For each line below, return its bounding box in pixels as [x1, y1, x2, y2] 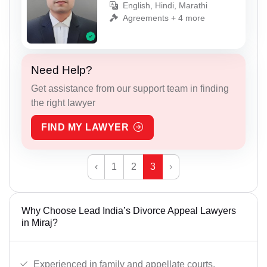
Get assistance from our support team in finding [31, 83, 229, 94]
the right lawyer [31, 98, 95, 108]
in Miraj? [21, 218, 58, 228]
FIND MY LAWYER [41, 122, 129, 133]
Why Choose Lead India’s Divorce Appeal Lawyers [21, 206, 236, 216]
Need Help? [31, 64, 92, 77]
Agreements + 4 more [123, 13, 205, 23]
